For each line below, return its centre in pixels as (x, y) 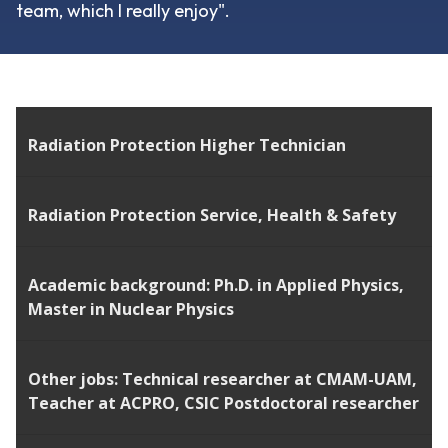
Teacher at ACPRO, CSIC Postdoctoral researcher (223, 402)
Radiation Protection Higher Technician (187, 144)
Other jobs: (75, 378)
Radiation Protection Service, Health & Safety (212, 214)
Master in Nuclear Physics (131, 308)
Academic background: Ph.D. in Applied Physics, (216, 284)
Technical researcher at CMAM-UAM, (269, 378)
